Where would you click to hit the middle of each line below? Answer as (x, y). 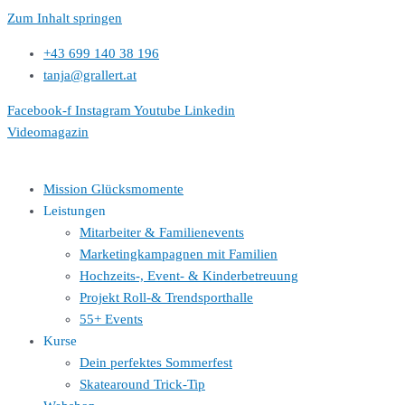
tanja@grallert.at (90, 75)
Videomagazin (48, 132)
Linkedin (210, 110)
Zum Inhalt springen (65, 18)
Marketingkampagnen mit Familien (179, 254)
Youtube (157, 110)
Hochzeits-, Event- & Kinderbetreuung (189, 276)
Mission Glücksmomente (113, 189)
